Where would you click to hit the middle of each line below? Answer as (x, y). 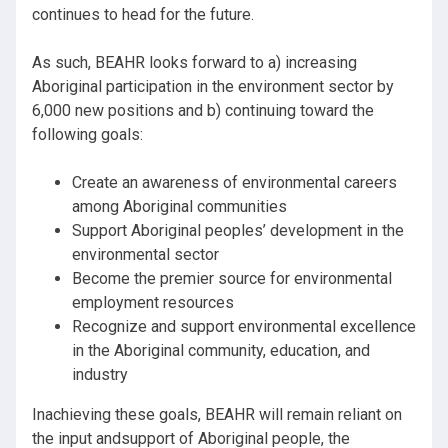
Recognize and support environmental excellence (244, 327)
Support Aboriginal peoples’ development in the (238, 231)
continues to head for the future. (143, 15)
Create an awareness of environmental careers (234, 183)
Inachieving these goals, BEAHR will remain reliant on (217, 415)
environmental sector (145, 255)
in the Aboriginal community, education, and (221, 351)
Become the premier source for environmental (232, 279)
